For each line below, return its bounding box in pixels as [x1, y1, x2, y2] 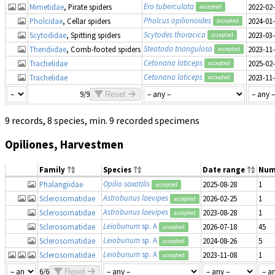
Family [39, 164, 67, 174]
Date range [203, 164, 247, 174]
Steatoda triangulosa [144, 43, 212, 53]
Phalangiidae [39, 179, 83, 189]
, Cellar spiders [63, 15, 110, 26]
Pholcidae [29, 15, 63, 26]
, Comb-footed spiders [66, 44, 141, 54]
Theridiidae [29, 44, 66, 54]
